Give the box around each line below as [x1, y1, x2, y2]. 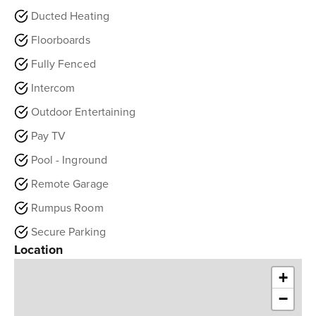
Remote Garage [31, 177, 109, 191]
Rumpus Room [31, 201, 104, 215]
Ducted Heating [31, 9, 109, 23]
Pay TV [31, 129, 66, 143]
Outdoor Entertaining [31, 105, 135, 119]
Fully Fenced [31, 57, 96, 71]
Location [14, 242, 63, 257]
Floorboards [31, 33, 90, 47]
